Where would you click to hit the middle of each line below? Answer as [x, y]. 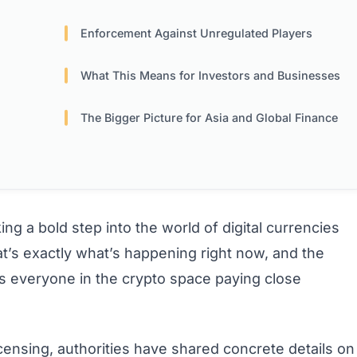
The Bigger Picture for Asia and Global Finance [210, 118]
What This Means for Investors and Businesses [211, 76]
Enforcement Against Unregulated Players [197, 33]
